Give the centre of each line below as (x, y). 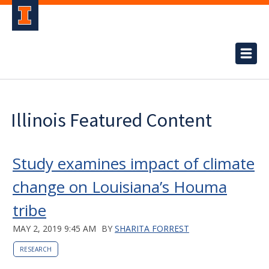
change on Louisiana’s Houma (120, 187)
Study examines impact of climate (134, 163)
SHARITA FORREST (152, 228)
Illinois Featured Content (111, 120)
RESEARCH (36, 249)
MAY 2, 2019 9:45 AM (54, 228)
